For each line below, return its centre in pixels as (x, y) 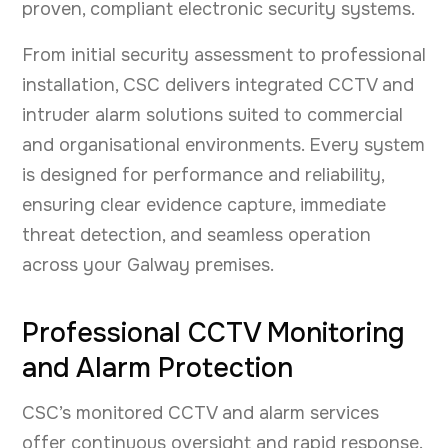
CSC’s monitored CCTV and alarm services (200, 413)
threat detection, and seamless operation (196, 235)
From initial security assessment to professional (224, 55)
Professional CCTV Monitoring (213, 333)
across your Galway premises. (148, 265)
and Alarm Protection (157, 368)
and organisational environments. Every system (223, 145)
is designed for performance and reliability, (203, 175)
